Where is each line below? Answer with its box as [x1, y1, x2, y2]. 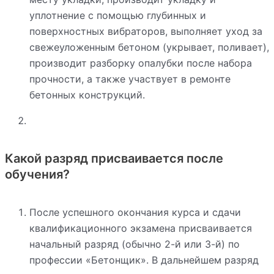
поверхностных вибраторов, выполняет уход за [29, 24, 262, 37]
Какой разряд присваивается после [5, 150, 223, 166]
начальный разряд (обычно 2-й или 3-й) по [29, 237, 240, 250]
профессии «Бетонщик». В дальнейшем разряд [29, 253, 259, 266]
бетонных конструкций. [29, 88, 145, 101]
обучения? [5, 166, 70, 182]
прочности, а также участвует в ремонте [29, 72, 231, 85]
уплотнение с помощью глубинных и [29, 9, 206, 21]
